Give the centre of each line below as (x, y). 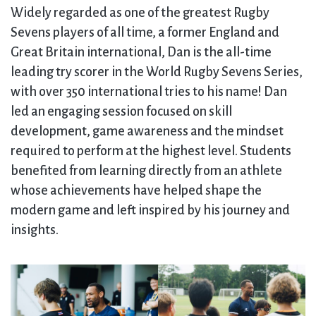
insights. (35, 230)
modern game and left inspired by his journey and (150, 210)
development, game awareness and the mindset (147, 131)
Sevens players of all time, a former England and (145, 32)
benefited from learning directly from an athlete (146, 171)
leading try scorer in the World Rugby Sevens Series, (157, 72)
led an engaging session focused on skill (121, 111)
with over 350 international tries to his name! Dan (149, 92)
